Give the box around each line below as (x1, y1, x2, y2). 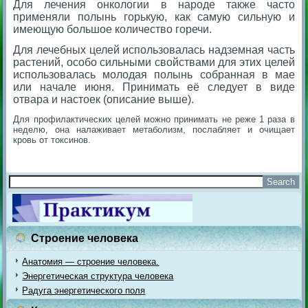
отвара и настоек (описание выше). (13, 93, 195, 105)
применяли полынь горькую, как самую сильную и (13, 10, 295, 23)
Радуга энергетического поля (22, 285, 146, 296)
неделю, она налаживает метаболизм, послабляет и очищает (13, 124, 295, 135)
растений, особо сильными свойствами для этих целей (13, 56, 295, 68)
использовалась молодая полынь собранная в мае (13, 68, 295, 80)
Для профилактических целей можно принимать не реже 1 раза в (13, 113, 295, 124)
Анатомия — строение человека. (22, 256, 159, 267)
